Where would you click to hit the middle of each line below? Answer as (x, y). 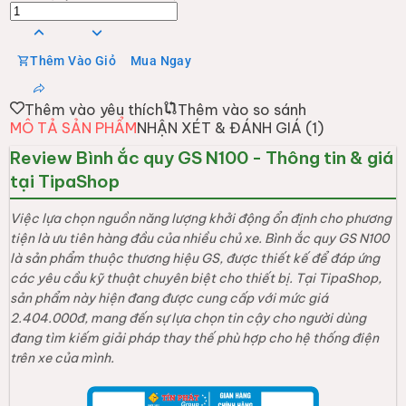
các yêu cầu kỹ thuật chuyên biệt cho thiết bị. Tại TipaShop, (196, 278)
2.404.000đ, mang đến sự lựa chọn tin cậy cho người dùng (188, 318)
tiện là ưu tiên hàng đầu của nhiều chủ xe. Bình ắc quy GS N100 (200, 238)
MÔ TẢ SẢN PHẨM (74, 127)
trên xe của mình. (63, 358)
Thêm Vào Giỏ (73, 60)
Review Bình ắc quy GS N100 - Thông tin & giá (202, 157)
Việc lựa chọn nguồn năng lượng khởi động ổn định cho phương (201, 218)
